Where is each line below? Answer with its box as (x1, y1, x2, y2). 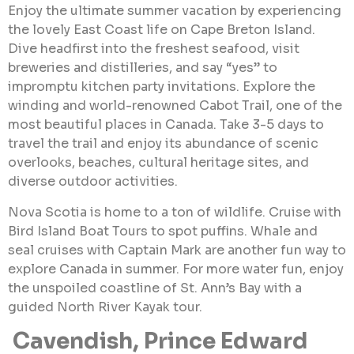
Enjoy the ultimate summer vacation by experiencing (8, 2, 341, 20)
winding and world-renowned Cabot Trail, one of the (8, 97, 342, 115)
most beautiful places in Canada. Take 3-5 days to (8, 116, 324, 134)
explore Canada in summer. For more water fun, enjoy (8, 260, 344, 277)
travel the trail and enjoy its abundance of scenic (8, 135, 318, 153)
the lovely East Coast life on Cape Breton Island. (8, 21, 315, 39)
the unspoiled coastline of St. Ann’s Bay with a (8, 279, 302, 296)
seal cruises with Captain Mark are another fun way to (8, 241, 346, 258)
